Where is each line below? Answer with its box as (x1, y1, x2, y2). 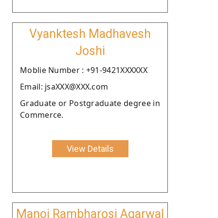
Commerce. (20, 109, 64, 120)
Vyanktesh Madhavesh (29, 26, 151, 41)
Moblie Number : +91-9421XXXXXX (20, 64, 147, 75)
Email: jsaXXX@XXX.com (20, 81, 109, 92)
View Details (66, 143, 114, 154)
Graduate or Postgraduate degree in (20, 97, 160, 109)
